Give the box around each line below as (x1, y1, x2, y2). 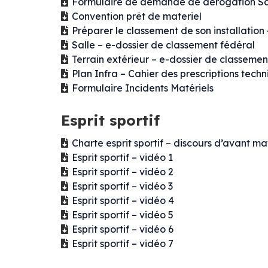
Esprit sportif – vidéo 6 (72, 223, 173, 236)
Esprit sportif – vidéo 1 (72, 151, 173, 164)
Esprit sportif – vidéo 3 (72, 180, 173, 193)
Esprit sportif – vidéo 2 (72, 166, 173, 178)
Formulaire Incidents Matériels (72, 82, 214, 95)
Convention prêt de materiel (72, 10, 202, 23)
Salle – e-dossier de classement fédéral (72, 39, 255, 51)
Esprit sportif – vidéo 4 (72, 194, 174, 207)
